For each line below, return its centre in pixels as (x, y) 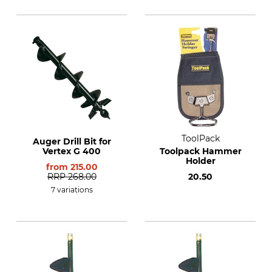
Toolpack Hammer (200, 151)
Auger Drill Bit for (72, 141)
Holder (200, 161)
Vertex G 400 (72, 151)
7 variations (72, 190)
